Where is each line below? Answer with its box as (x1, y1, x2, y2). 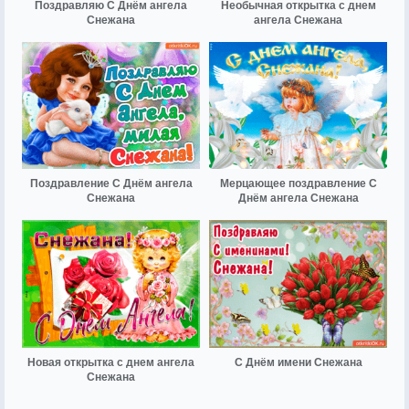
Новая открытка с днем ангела (27, 355, 194, 369)
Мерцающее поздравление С (219, 177, 377, 191)
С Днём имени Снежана (234, 355, 362, 369)
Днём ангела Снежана (237, 192, 359, 205)
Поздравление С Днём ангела (29, 177, 193, 191)
